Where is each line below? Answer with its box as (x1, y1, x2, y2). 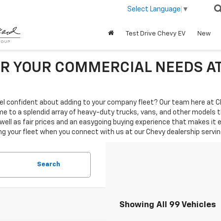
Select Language (127, 5, 181, 13)
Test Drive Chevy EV (126, 30, 185, 37)
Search (37, 161, 60, 168)
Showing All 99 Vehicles (119, 201, 216, 209)
